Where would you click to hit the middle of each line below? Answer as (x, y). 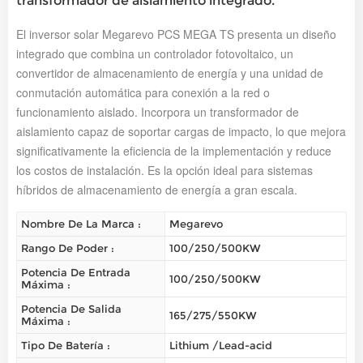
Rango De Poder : (68, 248)
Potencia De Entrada (76, 273)
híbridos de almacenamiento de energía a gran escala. (157, 190)
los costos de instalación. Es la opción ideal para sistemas (164, 171)
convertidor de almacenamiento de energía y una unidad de (170, 73)
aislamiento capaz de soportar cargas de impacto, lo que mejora (181, 132)
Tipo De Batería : (66, 346)
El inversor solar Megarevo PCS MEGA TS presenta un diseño (176, 34)
